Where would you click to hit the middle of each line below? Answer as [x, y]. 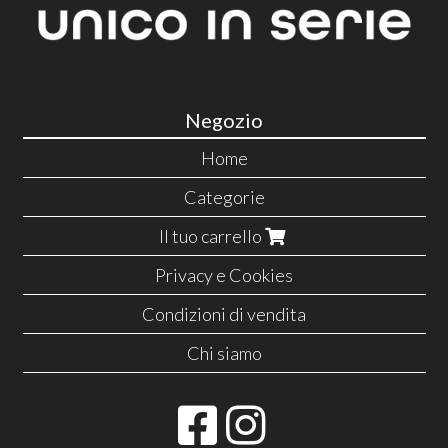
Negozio [224, 119]
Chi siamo [224, 352]
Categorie [224, 196]
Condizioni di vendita [224, 313]
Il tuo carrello [211, 235]
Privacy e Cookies [224, 274]
